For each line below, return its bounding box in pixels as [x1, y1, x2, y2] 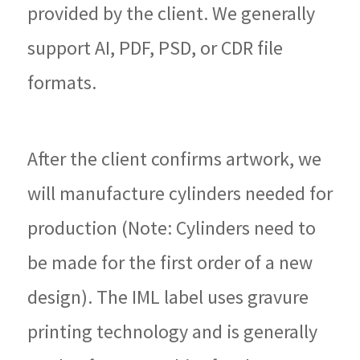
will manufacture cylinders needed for [27, 180, 333, 206]
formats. [27, 69, 96, 95]
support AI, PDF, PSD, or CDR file [27, 35, 283, 60]
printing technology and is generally [27, 318, 317, 344]
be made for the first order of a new [27, 249, 313, 275]
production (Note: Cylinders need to [27, 215, 316, 240]
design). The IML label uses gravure [27, 284, 309, 309]
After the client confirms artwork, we [27, 145, 321, 171]
